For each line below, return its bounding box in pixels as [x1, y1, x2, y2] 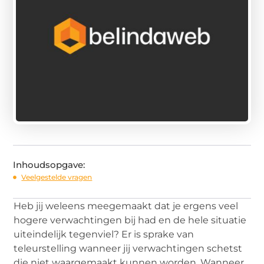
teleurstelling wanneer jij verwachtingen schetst [14, 242, 243, 254]
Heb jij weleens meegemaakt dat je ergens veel [14, 200, 239, 212]
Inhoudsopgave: [13, 159, 85, 170]
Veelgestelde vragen [21, 172, 93, 181]
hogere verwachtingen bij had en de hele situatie [14, 214, 247, 226]
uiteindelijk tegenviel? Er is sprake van [14, 228, 194, 240]
